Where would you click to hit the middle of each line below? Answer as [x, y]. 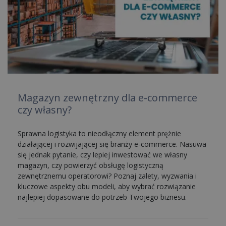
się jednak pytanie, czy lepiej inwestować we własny [102, 154]
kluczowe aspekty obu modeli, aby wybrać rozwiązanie [107, 186]
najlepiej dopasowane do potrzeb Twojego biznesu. [102, 197]
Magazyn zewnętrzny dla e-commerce [107, 97]
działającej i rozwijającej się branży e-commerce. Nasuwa [112, 144]
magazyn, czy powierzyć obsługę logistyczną [91, 165]
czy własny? [45, 109]
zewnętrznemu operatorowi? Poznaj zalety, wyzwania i [107, 176]
